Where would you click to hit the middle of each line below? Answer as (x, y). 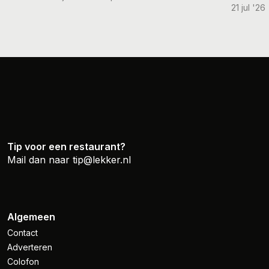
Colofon (23, 262)
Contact (23, 233)
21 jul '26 (249, 8)
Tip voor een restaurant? (66, 147)
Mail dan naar (40, 160)
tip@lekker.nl (102, 160)
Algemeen (31, 217)
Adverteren (30, 247)
